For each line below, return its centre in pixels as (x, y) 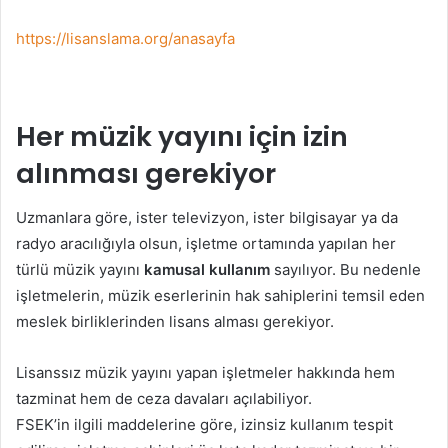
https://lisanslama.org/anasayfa (125, 38)
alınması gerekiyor (146, 173)
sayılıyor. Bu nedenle (345, 269)
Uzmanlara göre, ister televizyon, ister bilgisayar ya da (207, 217)
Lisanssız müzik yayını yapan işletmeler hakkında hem (205, 372)
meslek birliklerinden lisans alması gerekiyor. (175, 321)
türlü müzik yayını (80, 269)
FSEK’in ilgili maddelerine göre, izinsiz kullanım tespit (204, 424)
